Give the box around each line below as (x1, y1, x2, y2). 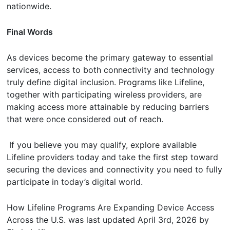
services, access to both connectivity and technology (7, 65, 215, 75)
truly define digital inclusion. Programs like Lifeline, (7, 77, 205, 88)
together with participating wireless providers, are (7, 89, 202, 100)
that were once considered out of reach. (7, 114, 166, 125)
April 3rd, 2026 (138, 215, 197, 225)
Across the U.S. (7, 215, 66, 225)
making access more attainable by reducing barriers (7, 102, 209, 112)
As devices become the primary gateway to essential (7, 52, 214, 63)
